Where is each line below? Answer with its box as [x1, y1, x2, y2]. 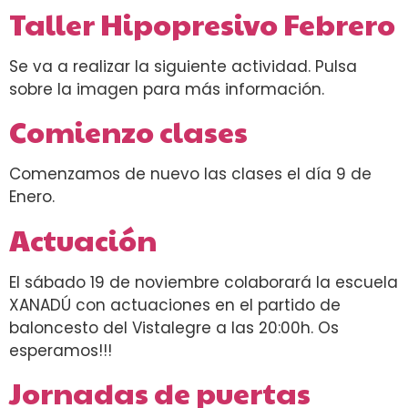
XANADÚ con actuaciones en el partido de [9, 293, 341, 316]
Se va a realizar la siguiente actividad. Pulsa [9, 55, 357, 77]
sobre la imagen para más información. [9, 77, 324, 100]
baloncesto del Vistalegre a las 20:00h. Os [9, 316, 339, 339]
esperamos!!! [9, 339, 112, 362]
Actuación [9, 218, 157, 260]
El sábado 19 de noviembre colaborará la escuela [9, 270, 398, 293]
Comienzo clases [9, 110, 248, 152]
